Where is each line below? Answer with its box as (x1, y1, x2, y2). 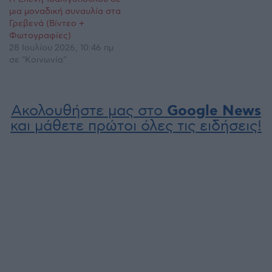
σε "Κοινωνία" (9, 54, 66, 65)
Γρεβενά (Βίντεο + (9, 18, 84, 29)
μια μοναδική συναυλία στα (9, 5, 121, 16)
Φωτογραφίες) (9, 30, 71, 41)
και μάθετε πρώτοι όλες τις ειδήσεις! (10, 117, 262, 135)
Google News (167, 101, 261, 121)
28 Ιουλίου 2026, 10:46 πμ (9, 42, 114, 53)
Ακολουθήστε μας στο (11, 101, 167, 120)
